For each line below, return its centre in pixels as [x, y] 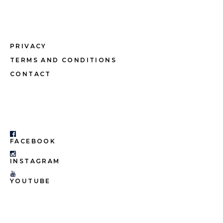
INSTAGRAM [35, 161]
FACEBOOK [33, 141]
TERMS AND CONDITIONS [63, 60]
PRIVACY [28, 46]
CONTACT [31, 74]
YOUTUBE [30, 181]
